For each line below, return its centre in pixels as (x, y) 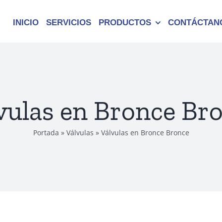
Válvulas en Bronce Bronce (145, 132)
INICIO (26, 22)
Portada (46, 132)
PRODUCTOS (125, 22)
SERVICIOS (68, 22)
